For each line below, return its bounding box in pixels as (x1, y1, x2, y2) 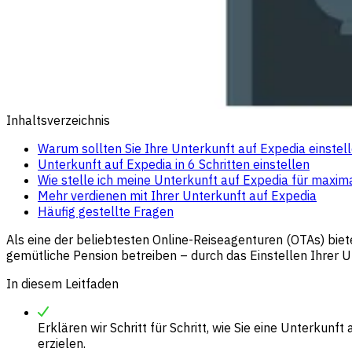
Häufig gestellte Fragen (38, 203, 174, 219)
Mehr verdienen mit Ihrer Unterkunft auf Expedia (38, 187, 317, 203)
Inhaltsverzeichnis (6, 112, 110, 128)
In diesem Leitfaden (6, 275, 119, 291)
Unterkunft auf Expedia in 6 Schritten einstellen (38, 156, 310, 172)
